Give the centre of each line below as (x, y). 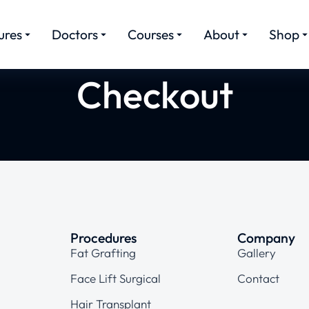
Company (266, 237)
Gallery (256, 252)
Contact (258, 278)
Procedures (103, 237)
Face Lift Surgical (115, 278)
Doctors (75, 34)
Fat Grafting (103, 252)
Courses (151, 34)
